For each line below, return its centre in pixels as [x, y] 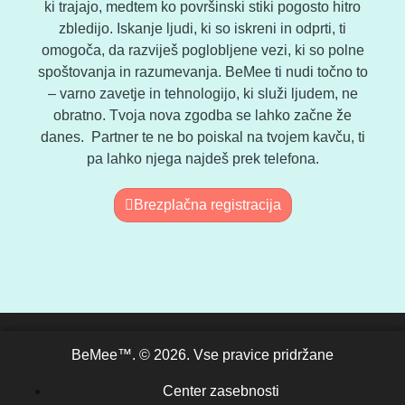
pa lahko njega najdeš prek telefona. [202, 159]
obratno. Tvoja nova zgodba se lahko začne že [202, 116]
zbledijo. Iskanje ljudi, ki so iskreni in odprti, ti [202, 29]
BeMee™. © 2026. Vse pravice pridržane [202, 355]
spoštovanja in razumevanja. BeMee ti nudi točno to [202, 72]
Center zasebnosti [221, 391]
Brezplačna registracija [207, 205]
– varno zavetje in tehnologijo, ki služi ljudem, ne [202, 94]
